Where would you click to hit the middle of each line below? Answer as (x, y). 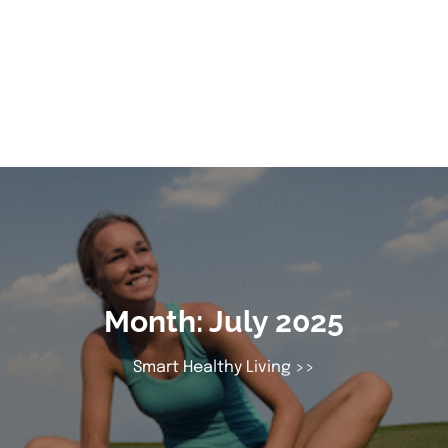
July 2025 (276, 321)
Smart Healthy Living (212, 367)
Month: (156, 321)
